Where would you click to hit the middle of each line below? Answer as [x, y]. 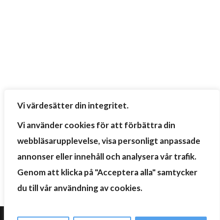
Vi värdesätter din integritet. [73, 105]
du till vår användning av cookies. [80, 188]
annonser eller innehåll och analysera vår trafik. [107, 156]
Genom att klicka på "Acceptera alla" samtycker [107, 172]
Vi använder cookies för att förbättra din [96, 125]
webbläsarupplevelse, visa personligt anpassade [109, 141]
